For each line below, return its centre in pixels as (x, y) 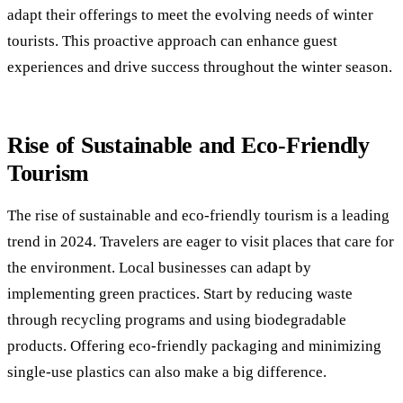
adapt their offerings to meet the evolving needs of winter (190, 14)
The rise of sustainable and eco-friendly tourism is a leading (198, 216)
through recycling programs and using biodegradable (177, 320)
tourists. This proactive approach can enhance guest (172, 40)
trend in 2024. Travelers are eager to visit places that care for (201, 242)
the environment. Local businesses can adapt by (159, 268)
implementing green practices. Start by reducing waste (180, 294)
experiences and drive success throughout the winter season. (200, 67)
